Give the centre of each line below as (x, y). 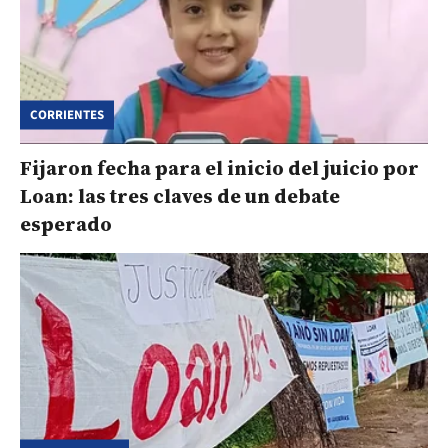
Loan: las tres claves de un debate (180, 195)
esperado (66, 223)
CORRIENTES (67, 114)
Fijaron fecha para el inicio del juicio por (219, 167)
